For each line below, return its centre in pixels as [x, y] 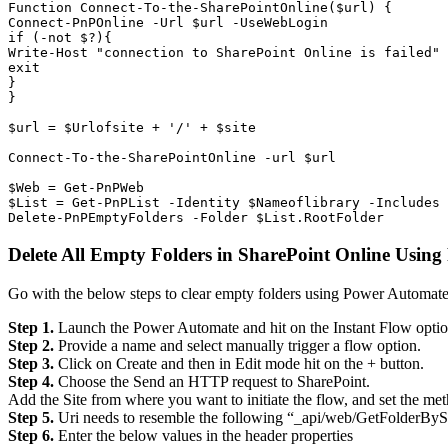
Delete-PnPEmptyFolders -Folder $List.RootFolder [196, 218]
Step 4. [31, 381]
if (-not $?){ [60, 38]
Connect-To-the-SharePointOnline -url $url [172, 158]
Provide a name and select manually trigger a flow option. [237, 345]
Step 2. [31, 345]
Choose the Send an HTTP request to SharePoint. [212, 381]
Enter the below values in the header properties [203, 435]
